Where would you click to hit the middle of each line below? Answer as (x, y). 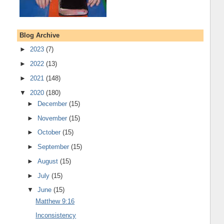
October (50, 132)
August (49, 161)
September (54, 147)
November (53, 118)
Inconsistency (56, 215)
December (53, 103)
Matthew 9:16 (55, 201)
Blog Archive (39, 35)
